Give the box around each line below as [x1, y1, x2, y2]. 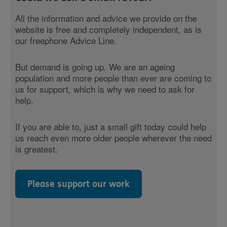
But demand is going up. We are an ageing [15, 60, 175, 73]
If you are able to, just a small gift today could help [15, 120, 206, 133]
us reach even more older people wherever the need [15, 131, 212, 144]
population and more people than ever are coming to [15, 71, 211, 84]
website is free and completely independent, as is [15, 23, 202, 35]
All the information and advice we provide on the [15, 12, 197, 24]
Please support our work [27, 178, 130, 190]
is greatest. [15, 142, 58, 155]
